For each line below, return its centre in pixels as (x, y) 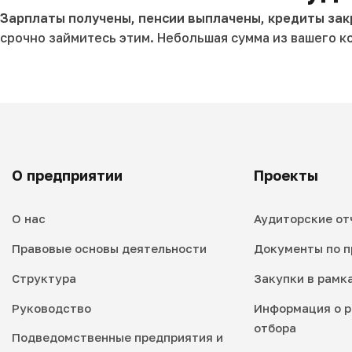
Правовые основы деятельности (109, 249)
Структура (44, 278)
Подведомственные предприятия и (117, 337)
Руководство (51, 308)
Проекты (286, 176)
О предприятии (67, 176)
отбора (275, 327)
